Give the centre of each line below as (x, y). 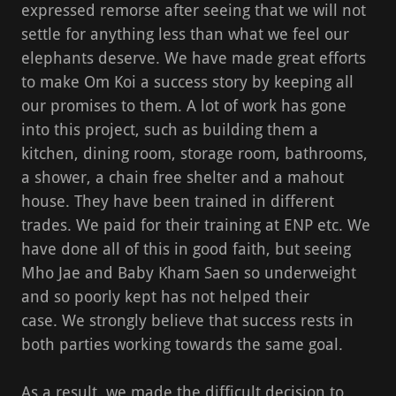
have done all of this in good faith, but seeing (186, 248)
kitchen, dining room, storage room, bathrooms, (194, 153)
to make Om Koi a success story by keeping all (187, 81)
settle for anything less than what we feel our (185, 34)
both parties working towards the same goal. (182, 344)
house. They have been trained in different (178, 201)
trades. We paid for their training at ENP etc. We (196, 225)
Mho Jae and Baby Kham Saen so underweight (189, 272)
